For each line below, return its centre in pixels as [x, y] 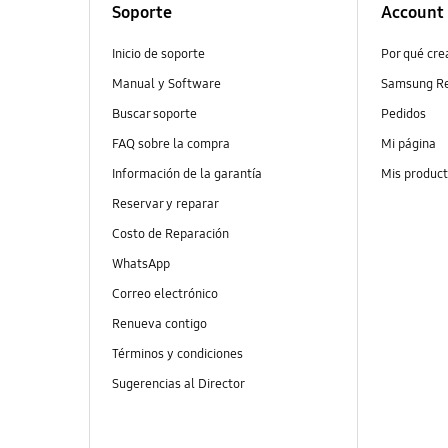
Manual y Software [166, 83]
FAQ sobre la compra [170, 143]
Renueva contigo [159, 324]
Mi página [408, 143]
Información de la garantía [186, 173]
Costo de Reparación [170, 233]
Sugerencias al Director [179, 384]
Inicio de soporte [158, 53]
